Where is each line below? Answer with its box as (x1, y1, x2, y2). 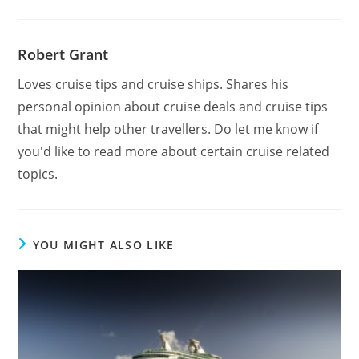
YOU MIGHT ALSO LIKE (32, 236, 175, 252)
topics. (18, 164, 58, 183)
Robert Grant (18, 44, 109, 64)
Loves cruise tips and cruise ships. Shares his (18, 75, 289, 93)
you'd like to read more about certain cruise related (18, 142, 330, 160)
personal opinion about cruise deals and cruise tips (18, 97, 329, 115)
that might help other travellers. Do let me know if (18, 119, 319, 138)
